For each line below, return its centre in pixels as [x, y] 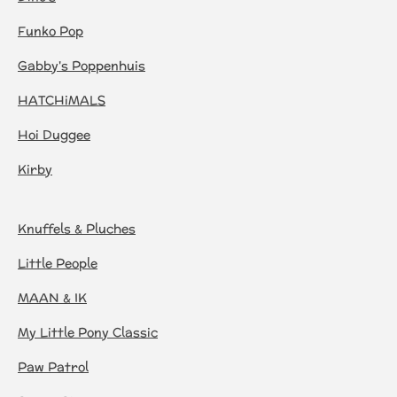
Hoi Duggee [54, 135]
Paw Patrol [53, 367]
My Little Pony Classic [88, 332]
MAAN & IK [52, 298]
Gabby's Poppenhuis [82, 66]
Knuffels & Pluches [77, 229]
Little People [58, 263]
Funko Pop [51, 31]
